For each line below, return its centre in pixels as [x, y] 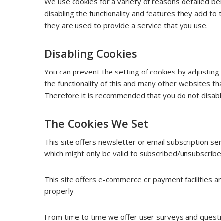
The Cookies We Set [97, 123]
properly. [60, 191]
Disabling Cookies [91, 53]
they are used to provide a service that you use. [126, 25]
